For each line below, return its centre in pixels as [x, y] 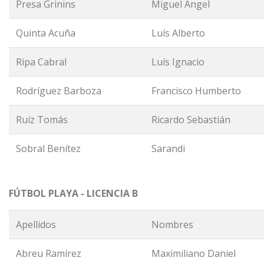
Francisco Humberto [196, 91]
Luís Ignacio [178, 62]
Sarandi [168, 148]
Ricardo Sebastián [191, 120]
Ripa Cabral [41, 62]
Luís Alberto [178, 33]
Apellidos [36, 225]
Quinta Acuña [46, 33]
